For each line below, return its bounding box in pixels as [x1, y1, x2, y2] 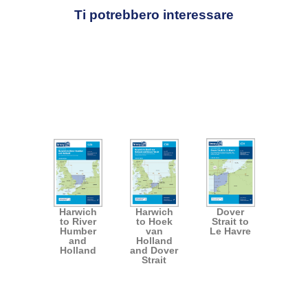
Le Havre [210, 225, 251, 237]
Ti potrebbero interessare [74, 8, 234, 23]
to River [59, 216, 96, 228]
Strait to [212, 216, 249, 228]
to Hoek [135, 216, 173, 228]
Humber [59, 225, 96, 237]
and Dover [130, 245, 178, 256]
